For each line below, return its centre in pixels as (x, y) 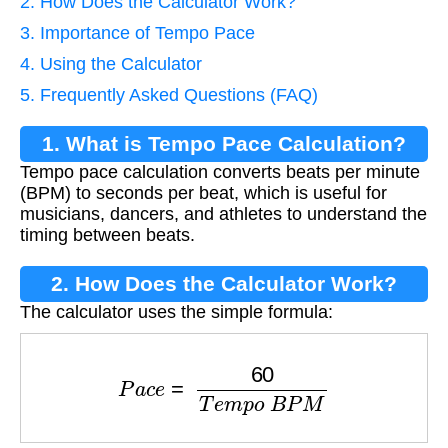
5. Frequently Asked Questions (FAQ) (169, 95)
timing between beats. (107, 235)
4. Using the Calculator (111, 64)
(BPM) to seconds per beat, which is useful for (203, 193)
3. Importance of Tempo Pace (137, 33)
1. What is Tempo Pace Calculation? (224, 144)
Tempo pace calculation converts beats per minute (220, 172)
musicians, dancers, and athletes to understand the (223, 214)
